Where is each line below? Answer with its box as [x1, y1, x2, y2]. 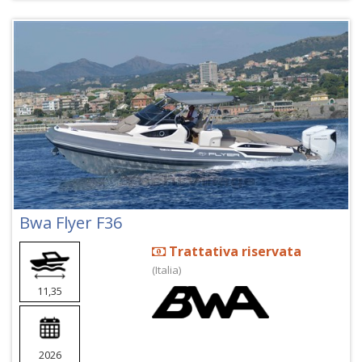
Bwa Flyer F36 [19, 211, 122, 234]
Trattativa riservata [166, 242, 302, 260]
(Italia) [152, 262, 182, 277]
